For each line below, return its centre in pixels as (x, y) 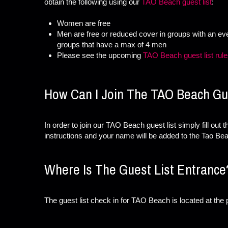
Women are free (84, 23)
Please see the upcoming (100, 55)
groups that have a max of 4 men (112, 44)
